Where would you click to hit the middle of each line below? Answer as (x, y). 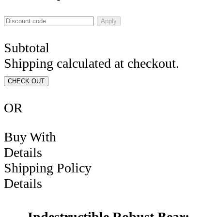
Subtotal (27, 47)
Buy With (32, 137)
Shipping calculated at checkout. (92, 63)
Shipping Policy (48, 168)
